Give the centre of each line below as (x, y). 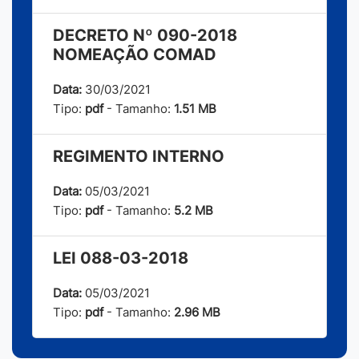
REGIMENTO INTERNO (139, 157)
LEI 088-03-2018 (121, 258)
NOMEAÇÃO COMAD (135, 55)
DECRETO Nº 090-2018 (145, 36)
